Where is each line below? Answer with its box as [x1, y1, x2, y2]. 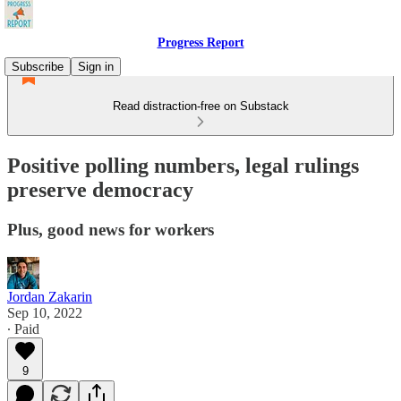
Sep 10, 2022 [7, 304, 82, 320]
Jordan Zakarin [7, 288, 92, 304]
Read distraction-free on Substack [112, 99, 289, 113]
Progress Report [157, 36, 244, 49]
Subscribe [12, 60, 64, 73]
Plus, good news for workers [7, 219, 214, 239]
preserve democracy [7, 177, 193, 201]
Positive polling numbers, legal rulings [7, 153, 359, 177]
